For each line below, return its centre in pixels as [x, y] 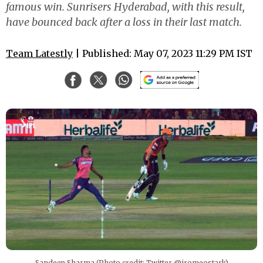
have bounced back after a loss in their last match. [124, 22]
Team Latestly [39, 53]
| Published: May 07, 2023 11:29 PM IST [163, 53]
